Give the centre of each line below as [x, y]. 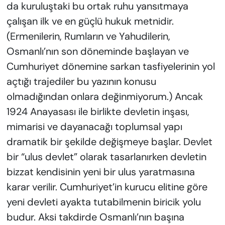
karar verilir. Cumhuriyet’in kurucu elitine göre [107, 187]
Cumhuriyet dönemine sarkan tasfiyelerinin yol [110, 67]
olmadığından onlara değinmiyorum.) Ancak [104, 97]
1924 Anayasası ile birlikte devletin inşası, [98, 112]
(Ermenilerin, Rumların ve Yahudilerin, [88, 36]
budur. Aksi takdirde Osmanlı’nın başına [95, 217]
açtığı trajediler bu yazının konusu [81, 82]
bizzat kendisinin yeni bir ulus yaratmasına [100, 172]
